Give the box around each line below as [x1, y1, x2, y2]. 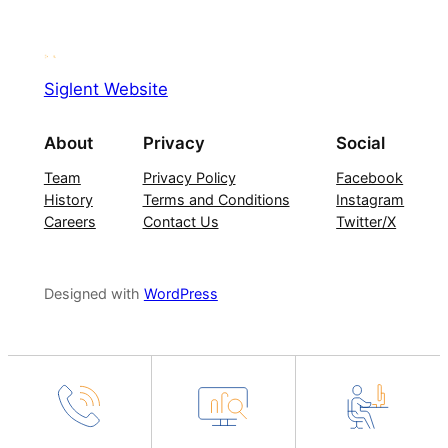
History [43, 190, 93, 208]
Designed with [43, 284, 144, 302]
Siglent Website [43, 78, 168, 99]
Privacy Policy [142, 168, 236, 186]
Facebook [336, 168, 404, 186]
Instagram [336, 190, 405, 208]
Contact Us [142, 212, 219, 230]
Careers [43, 212, 96, 230]
